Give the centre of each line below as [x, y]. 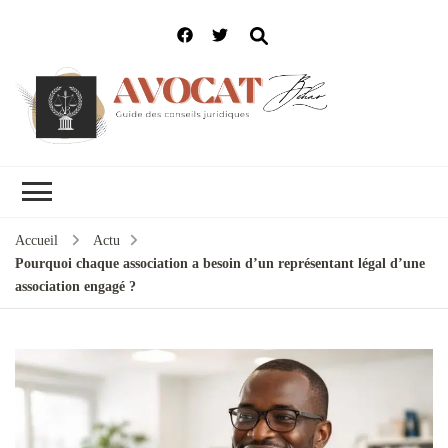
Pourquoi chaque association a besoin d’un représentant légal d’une [220, 264]
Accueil [36, 241]
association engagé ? [75, 287]
